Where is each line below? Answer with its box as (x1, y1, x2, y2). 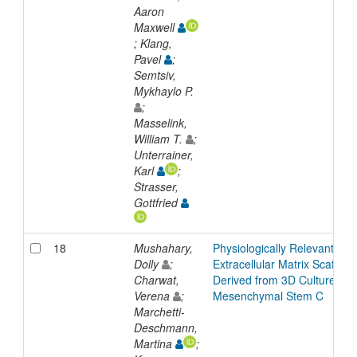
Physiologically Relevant (212, 239, 334, 256)
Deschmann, (133, 319, 198, 335)
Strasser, (133, 178, 178, 194)
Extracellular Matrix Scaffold (212, 255, 352, 272)
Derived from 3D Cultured (212, 271, 342, 288)
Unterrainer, (133, 146, 194, 163)
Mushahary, (133, 239, 193, 256)
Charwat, (133, 271, 179, 288)
